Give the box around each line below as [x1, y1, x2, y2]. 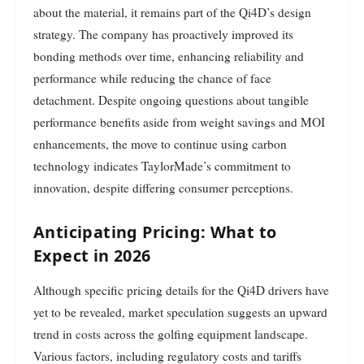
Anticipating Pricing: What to [33, 221, 277, 244]
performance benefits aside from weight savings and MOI [33, 113, 325, 130]
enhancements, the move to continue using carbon [33, 135, 287, 152]
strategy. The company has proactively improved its [33, 25, 293, 42]
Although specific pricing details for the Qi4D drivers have [33, 282, 329, 299]
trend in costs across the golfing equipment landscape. [33, 326, 308, 343]
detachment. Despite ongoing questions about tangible [33, 91, 309, 108]
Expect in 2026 [33, 245, 151, 267]
